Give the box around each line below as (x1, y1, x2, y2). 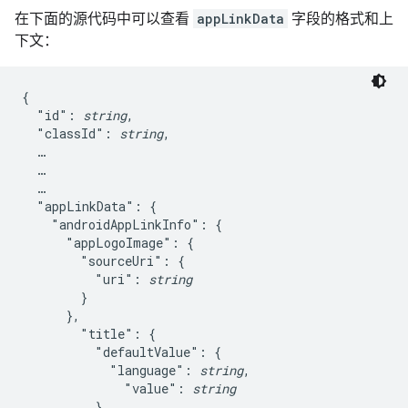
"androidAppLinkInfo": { (22, 216, 222, 233)
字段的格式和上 (288, 10, 393, 27)
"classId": (22, 125, 119, 142)
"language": (22, 362, 199, 379)
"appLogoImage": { (22, 234, 194, 251)
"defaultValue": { (22, 343, 221, 361)
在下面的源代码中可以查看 (15, 10, 193, 27)
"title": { (22, 325, 156, 342)
